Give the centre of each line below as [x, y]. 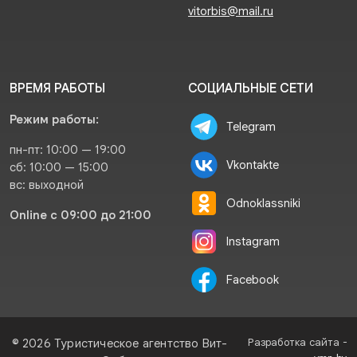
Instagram [253, 242]
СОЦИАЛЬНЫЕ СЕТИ [251, 89]
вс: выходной [47, 185]
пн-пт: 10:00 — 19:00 [68, 150]
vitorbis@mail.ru [231, 12]
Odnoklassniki [263, 204]
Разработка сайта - [298, 343]
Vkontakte [253, 165]
